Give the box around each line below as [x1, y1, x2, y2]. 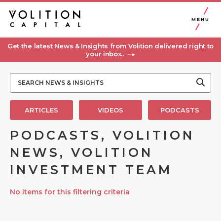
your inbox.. [86, 50, 126, 58]
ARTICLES [25, 106, 58, 114]
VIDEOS [98, 106, 123, 114]
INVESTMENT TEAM [10, 162, 173, 177]
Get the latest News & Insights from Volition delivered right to [7, 42, 214, 50]
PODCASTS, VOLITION [10, 128, 195, 143]
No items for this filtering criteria [10, 187, 130, 196]
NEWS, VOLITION [10, 145, 153, 160]
